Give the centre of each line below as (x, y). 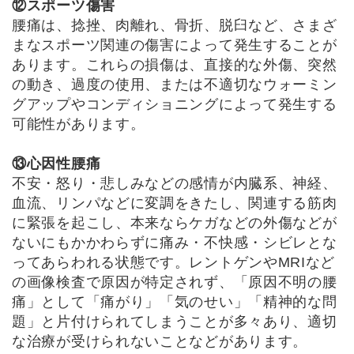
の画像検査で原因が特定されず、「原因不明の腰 (175, 282)
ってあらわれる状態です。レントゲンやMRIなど (174, 262)
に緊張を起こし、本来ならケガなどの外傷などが (175, 222)
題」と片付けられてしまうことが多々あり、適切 (175, 321)
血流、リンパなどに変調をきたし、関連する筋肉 (175, 203)
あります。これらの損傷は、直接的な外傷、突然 (175, 64)
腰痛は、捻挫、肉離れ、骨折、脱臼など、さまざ (175, 25)
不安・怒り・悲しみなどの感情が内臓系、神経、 (175, 183)
